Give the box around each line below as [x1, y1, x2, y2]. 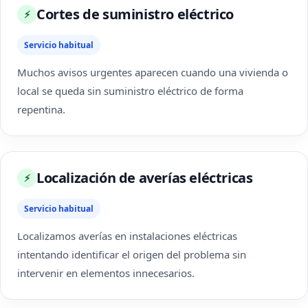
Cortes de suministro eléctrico [36, 5, 234, 23]
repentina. [17, 102, 65, 116]
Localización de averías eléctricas [36, 168, 253, 187]
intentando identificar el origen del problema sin [17, 247, 246, 261]
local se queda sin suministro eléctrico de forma [17, 84, 243, 98]
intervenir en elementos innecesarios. [17, 266, 195, 280]
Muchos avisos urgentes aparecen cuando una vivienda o [17, 65, 288, 79]
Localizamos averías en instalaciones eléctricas [17, 229, 237, 243]
